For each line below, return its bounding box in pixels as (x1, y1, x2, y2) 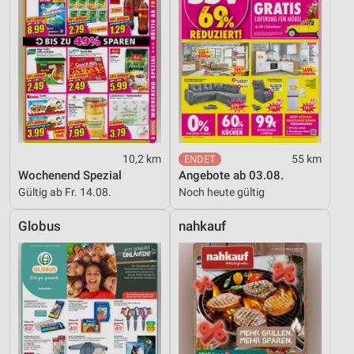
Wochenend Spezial (18, 168, 122, 183)
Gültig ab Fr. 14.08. (18, 185, 111, 198)
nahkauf (179, 218, 226, 234)
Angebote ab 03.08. (179, 168, 284, 183)
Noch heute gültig (179, 185, 265, 198)
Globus (18, 218, 61, 234)
